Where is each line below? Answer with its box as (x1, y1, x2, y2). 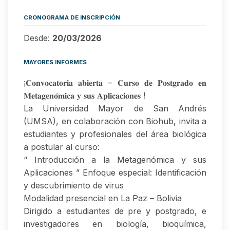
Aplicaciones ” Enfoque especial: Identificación (24, 167, 206, 178)
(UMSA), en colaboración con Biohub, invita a (24, 116, 206, 127)
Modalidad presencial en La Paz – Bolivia (24, 193, 182, 204)
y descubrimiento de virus (24, 180, 124, 191)
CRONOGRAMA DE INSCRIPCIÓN (24, 14, 120, 22)
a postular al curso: (24, 142, 100, 152)
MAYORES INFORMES (24, 59, 87, 66)
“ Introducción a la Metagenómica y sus (24, 155, 206, 165)
